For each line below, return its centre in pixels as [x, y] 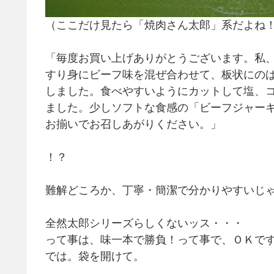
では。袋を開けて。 [95, 257]
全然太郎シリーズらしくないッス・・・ [144, 224]
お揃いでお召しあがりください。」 [133, 124]
